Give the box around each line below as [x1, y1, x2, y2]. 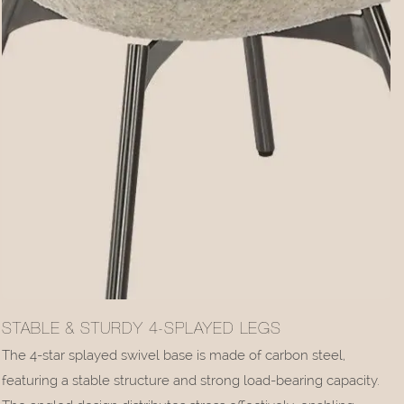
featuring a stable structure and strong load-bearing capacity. [2, 372, 381, 389]
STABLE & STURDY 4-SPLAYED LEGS [2, 321, 282, 338]
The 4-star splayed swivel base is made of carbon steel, [2, 346, 346, 363]
